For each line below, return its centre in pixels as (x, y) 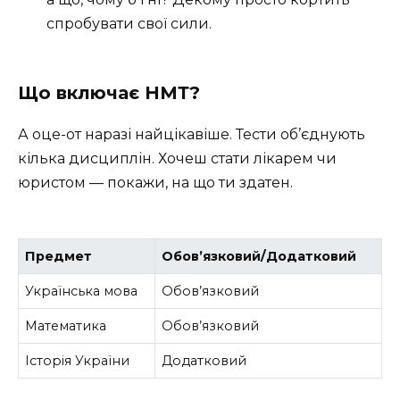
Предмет (59, 256)
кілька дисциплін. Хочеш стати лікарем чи (177, 158)
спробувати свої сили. (129, 23)
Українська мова (82, 291)
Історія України (78, 360)
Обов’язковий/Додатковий (259, 256)
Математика (66, 325)
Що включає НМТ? (109, 92)
